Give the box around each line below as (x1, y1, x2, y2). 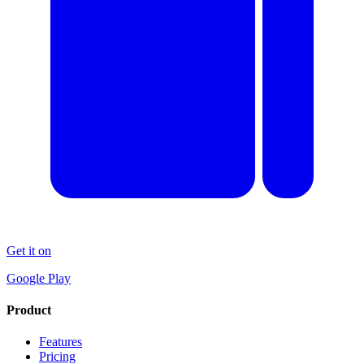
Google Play (6, 271, 71, 285)
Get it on (6, 243, 51, 258)
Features (39, 335, 82, 349)
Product (6, 302, 51, 317)
